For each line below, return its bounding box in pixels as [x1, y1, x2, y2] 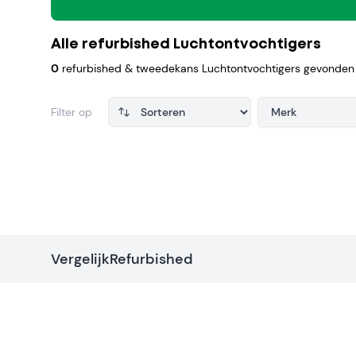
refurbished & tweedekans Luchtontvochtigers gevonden [59, 61, 354, 75]
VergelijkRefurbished [51, 250, 193, 269]
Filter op [51, 105, 92, 119]
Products [50, 158, 110, 170]
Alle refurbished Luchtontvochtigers [51, 38, 321, 51]
